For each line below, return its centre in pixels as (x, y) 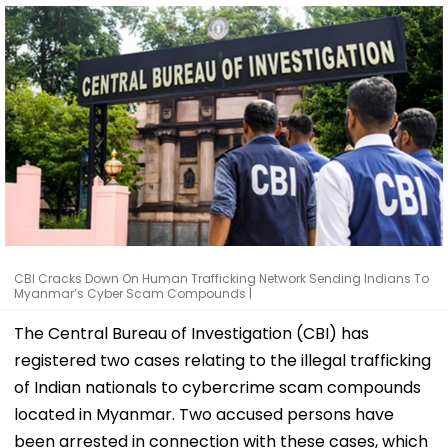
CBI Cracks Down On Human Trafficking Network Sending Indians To (221, 278)
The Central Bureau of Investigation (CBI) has (191, 333)
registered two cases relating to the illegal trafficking (222, 360)
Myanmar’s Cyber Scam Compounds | (133, 293)
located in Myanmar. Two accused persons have (204, 414)
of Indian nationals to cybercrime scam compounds (217, 387)
